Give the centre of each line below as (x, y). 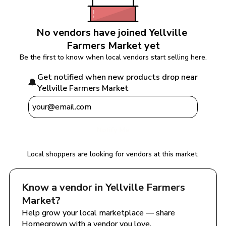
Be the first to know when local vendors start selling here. (113, 57)
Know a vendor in (64, 187)
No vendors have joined (93, 33)
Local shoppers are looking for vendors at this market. (113, 154)
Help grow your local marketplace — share (98, 213)
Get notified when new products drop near (118, 77)
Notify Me (113, 130)
